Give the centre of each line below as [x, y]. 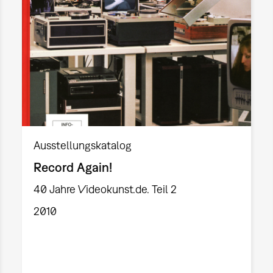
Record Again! [73, 167]
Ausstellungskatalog [82, 146]
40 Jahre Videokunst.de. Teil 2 [105, 189]
